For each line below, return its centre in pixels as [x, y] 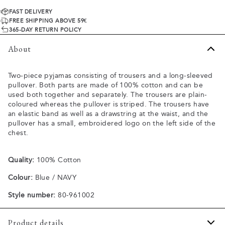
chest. [18, 133]
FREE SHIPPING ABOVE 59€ [48, 21]
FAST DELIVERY [31, 12]
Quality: [21, 160]
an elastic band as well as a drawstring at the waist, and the [108, 114]
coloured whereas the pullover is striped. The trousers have [109, 104]
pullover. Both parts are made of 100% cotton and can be [106, 85]
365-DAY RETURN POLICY [45, 30]
